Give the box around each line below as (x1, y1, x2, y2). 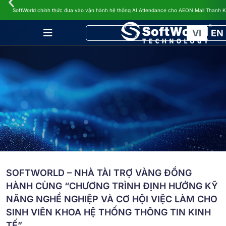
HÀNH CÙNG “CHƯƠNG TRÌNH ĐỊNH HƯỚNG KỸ (6, 181, 218, 191)
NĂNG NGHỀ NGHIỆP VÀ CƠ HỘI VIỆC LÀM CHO (6, 194, 217, 204)
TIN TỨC (5, 6, 55, 21)
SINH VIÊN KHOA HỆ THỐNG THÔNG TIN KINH (6, 207, 211, 217)
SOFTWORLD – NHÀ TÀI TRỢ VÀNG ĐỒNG (6, 167, 192, 178)
